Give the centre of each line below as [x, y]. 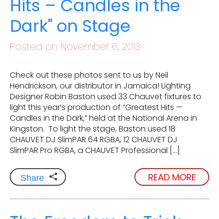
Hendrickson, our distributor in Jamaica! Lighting [100, 86]
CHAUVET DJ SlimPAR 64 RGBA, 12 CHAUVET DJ [94, 140]
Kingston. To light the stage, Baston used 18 [93, 129]
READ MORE [172, 177]
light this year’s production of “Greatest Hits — [96, 108]
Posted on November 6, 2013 [75, 47]
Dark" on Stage [70, 26]
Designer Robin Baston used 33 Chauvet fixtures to [106, 97]
